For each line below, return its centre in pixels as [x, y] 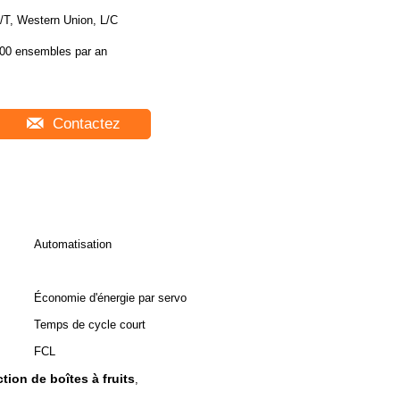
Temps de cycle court [90, 325]
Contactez [84, 124]
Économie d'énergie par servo [110, 298]
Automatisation [73, 244]
